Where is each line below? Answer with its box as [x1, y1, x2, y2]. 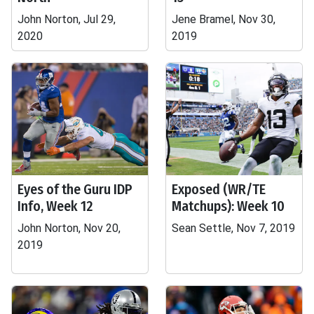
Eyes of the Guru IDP [18, 181, 132, 198]
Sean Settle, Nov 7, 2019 [172, 221, 295, 235]
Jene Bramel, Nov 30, [172, 13, 275, 26]
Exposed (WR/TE [172, 181, 266, 198]
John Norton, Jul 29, [18, 13, 116, 26]
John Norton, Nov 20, [18, 221, 121, 235]
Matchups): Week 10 [172, 198, 285, 214]
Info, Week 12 [18, 198, 93, 214]
